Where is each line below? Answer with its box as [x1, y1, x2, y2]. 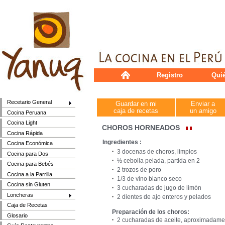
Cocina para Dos [7, 150, 49, 157]
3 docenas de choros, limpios [117, 148, 197, 155]
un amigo [190, 107, 216, 115]
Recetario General [7, 99, 52, 105]
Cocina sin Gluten [7, 181, 51, 188]
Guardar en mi [116, 100, 157, 107]
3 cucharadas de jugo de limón [117, 184, 201, 191]
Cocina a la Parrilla [7, 171, 53, 177]
